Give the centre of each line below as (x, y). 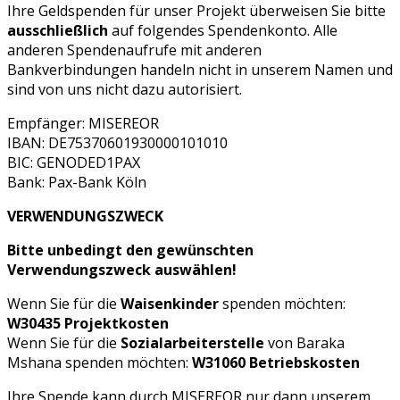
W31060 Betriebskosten (276, 362)
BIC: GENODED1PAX (74, 162)
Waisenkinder (170, 304)
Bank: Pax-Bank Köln (77, 182)
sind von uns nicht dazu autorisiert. (125, 89)
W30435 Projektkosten (88, 323)
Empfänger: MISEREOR (83, 123)
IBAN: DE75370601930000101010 (117, 143)
